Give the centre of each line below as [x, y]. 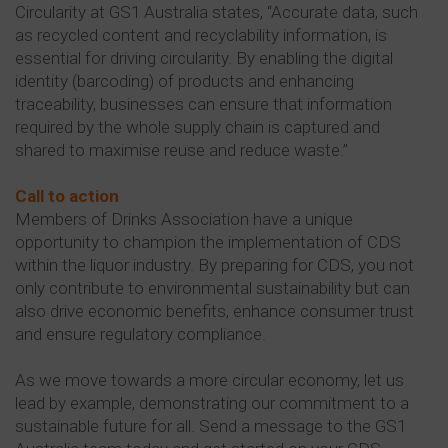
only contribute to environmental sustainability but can [212, 288]
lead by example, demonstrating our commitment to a [212, 403]
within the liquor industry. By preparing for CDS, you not [214, 265]
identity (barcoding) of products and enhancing [184, 81]
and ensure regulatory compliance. [140, 334]
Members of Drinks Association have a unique [184, 219]
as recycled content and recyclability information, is [201, 35]
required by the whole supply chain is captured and [197, 127]
